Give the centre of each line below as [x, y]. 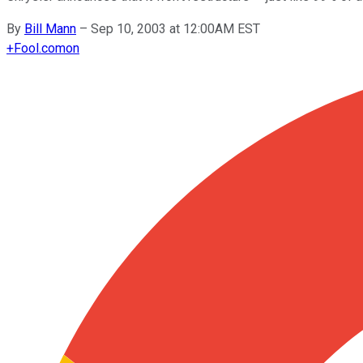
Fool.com [40, 48]
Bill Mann [50, 28]
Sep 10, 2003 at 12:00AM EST [175, 28]
